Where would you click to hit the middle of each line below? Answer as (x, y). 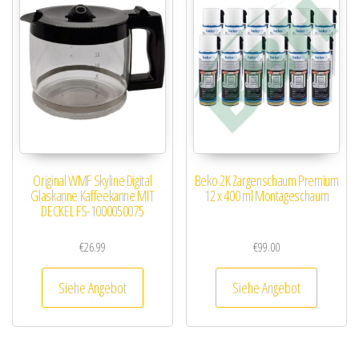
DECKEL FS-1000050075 (93, 211)
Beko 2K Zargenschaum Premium (266, 181)
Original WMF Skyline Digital (93, 181)
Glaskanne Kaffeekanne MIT (93, 196)
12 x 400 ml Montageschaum (267, 196)
